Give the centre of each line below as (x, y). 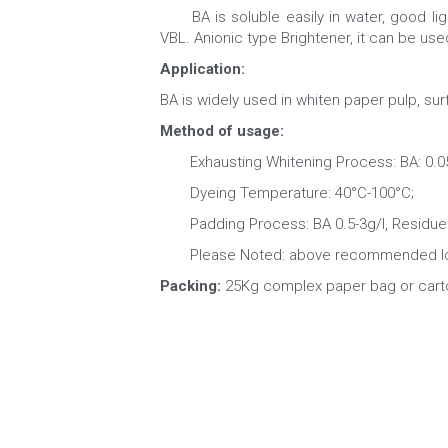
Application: (204, 69)
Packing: (192, 286)
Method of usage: (221, 131)
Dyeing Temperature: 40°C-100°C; (286, 193)
